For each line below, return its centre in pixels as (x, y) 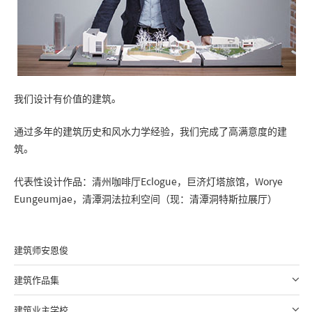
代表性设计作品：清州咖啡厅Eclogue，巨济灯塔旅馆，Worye (148, 181)
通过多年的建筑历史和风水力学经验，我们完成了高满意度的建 (150, 131)
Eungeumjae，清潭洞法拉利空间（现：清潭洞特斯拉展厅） (146, 198)
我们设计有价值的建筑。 (68, 98)
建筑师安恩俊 (41, 250)
